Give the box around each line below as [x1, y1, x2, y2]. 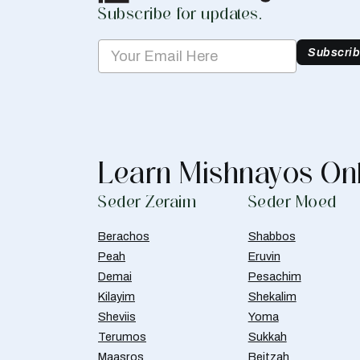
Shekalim [247, 290, 297, 304]
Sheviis [98, 310, 136, 324]
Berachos [98, 230, 149, 243]
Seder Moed [247, 191, 337, 212]
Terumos [98, 330, 146, 344]
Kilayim [98, 290, 135, 304]
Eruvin [247, 250, 280, 264]
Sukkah [247, 330, 287, 344]
